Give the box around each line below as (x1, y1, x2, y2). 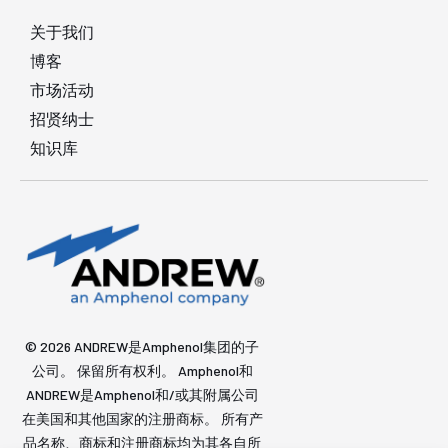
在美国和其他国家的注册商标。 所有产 (21, 410, 263, 428)
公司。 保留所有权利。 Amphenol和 (31, 362, 253, 380)
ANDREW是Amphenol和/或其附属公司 (25, 386, 259, 404)
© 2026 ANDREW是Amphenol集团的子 (25, 338, 260, 356)
